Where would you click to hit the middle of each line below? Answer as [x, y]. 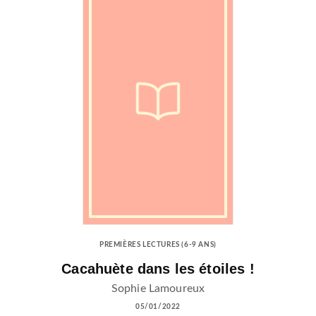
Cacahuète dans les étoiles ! [158, 268]
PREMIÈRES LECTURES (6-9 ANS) [158, 245]
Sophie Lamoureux [158, 288]
